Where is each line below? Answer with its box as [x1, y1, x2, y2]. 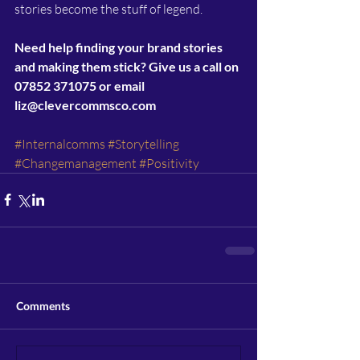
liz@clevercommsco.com [14, 96, 156, 112]
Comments [16, 298, 70, 313]
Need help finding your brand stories [14, 39, 225, 55]
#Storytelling [108, 135, 179, 152]
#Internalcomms [14, 135, 105, 152]
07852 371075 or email [14, 77, 147, 93]
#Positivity [139, 154, 199, 171]
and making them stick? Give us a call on [14, 58, 241, 74]
